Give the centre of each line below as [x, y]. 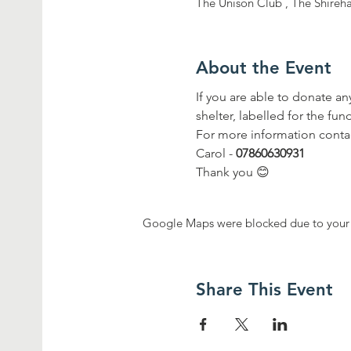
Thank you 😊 [233, 172]
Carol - [216, 154]
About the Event [264, 68]
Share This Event [265, 290]
